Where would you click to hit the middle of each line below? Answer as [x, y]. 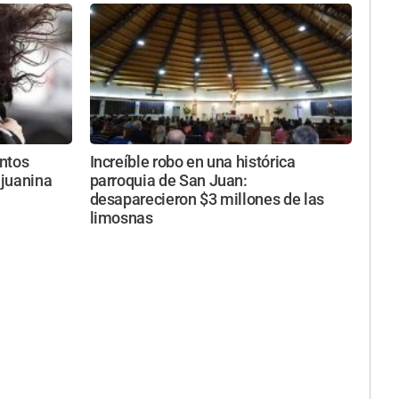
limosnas [121, 218]
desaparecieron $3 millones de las [207, 199]
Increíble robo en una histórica [192, 162]
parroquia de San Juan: [168, 180]
